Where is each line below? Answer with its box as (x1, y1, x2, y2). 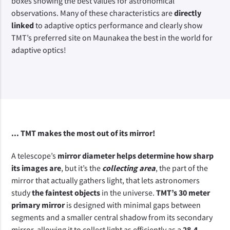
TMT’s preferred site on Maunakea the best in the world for (11, 32, 213, 43)
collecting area (102, 163, 156, 173)
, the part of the (156, 163, 208, 173)
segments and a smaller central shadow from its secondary (11, 212, 213, 222)
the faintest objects (32, 187, 102, 198)
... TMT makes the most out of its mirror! (11, 128, 156, 138)
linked (11, 20, 34, 30)
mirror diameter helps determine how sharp (56, 150, 214, 161)
